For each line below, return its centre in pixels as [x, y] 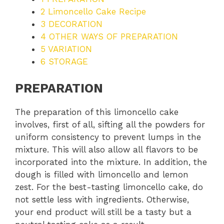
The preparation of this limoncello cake [97, 112]
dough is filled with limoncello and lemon [102, 174]
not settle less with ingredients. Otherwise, [102, 199]
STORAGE [67, 62]
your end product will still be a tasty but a [103, 212]
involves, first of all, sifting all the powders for [110, 124]
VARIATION [69, 49]
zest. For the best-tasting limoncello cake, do [109, 187]
